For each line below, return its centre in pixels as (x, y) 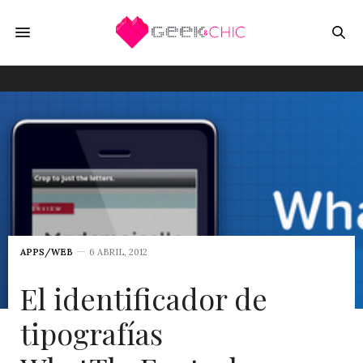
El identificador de (144, 298)
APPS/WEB (47, 252)
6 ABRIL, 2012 (118, 252)
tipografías (92, 333)
